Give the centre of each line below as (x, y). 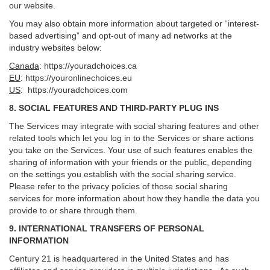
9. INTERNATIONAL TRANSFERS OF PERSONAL (107, 228)
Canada (24, 66)
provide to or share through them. (76, 210)
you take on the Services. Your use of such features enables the (131, 150)
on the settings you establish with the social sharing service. (123, 174)
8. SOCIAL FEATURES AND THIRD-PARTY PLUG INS (114, 108)
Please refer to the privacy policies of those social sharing (118, 186)
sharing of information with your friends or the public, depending (130, 162)
